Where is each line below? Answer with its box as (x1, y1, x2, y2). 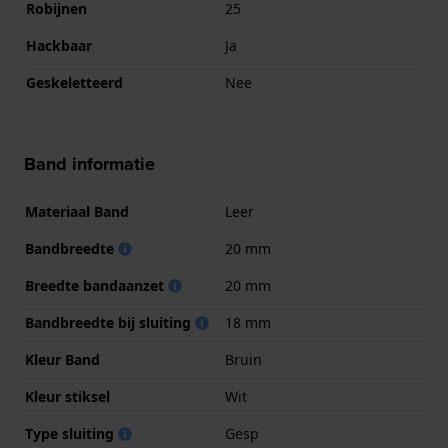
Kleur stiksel (25, 387, 110, 407)
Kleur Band (25, 350, 100, 370)
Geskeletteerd (26, 73, 123, 93)
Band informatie (24, 151, 155, 178)
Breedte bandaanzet (25, 276, 168, 296)
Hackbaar (26, 36, 92, 56)
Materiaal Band (25, 202, 129, 222)
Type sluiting (25, 424, 118, 444)
